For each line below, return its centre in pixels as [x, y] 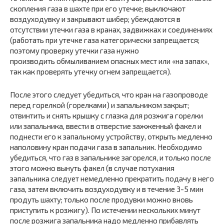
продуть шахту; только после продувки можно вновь [101, 199]
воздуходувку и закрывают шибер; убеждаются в [95, 19]
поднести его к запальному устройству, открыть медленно [111, 136]
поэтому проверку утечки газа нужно [74, 50]
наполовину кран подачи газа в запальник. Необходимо [106, 147]
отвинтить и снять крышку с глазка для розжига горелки [106, 115]
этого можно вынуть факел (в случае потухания [92, 168]
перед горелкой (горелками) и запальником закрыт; [99, 105]
